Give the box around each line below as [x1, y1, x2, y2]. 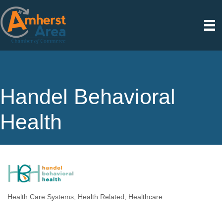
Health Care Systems [7, 193, 74, 201]
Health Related [78, 193, 124, 201]
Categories [7, 199, 50, 209]
